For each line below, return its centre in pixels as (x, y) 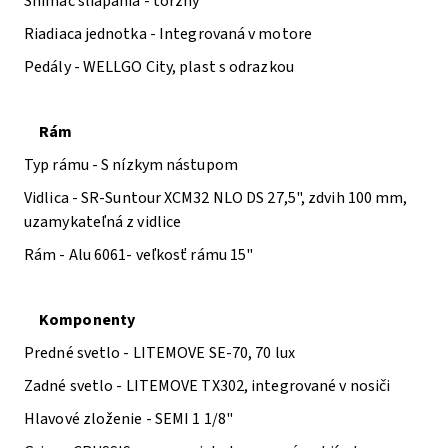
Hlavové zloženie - (89, 419)
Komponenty (87, 320)
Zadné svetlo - (75, 386)
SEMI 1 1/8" (194, 419)
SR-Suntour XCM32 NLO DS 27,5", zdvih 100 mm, (244, 198)
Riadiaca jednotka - (91, 34)
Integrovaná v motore (235, 34)
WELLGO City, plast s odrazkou (188, 67)
